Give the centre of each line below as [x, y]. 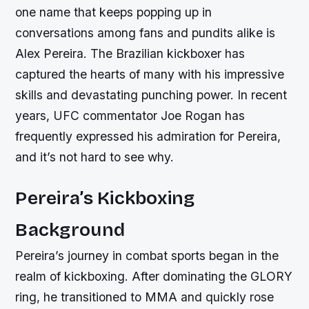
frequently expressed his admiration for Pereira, [148, 136]
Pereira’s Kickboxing [105, 198]
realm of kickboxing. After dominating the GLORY [154, 277]
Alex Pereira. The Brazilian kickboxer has [130, 53]
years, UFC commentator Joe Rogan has [130, 116]
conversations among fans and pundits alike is [146, 33]
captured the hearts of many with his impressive [150, 74]
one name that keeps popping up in [114, 12]
